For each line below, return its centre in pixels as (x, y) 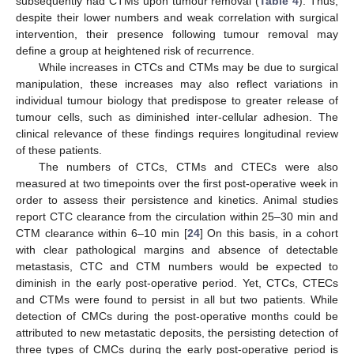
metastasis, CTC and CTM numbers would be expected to (177, 266)
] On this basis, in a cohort (269, 233)
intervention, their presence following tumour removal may (177, 34)
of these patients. (59, 150)
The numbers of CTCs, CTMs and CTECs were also (188, 167)
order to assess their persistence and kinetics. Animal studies (177, 200)
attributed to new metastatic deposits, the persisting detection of (177, 333)
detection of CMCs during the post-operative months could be (177, 316)
